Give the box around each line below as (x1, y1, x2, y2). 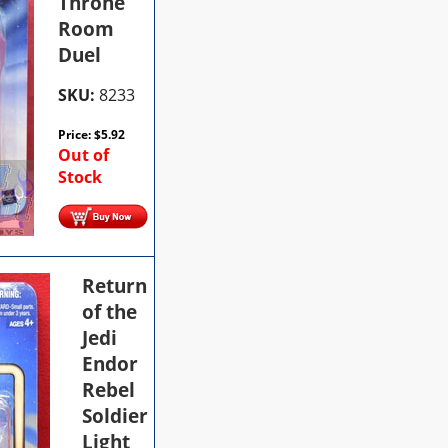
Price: (58, 125, 95, 143)
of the (82, 298, 138, 325)
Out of (58, 143, 110, 166)
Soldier (82, 402, 149, 429)
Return (82, 272, 148, 299)
